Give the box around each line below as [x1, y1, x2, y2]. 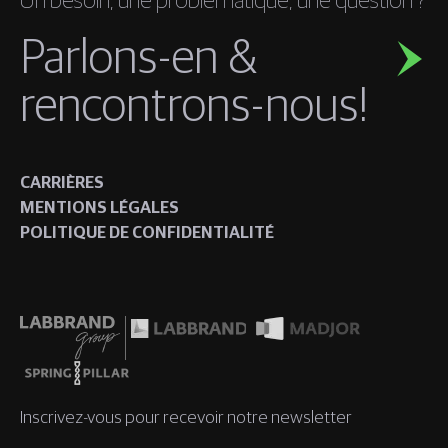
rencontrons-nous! [20, 83, 369, 131]
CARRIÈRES [20, 175, 104, 192]
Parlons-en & [20, 35, 257, 83]
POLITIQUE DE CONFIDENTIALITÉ [20, 225, 274, 242]
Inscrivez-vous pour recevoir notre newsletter [20, 409, 352, 427]
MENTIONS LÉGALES [20, 200, 179, 217]
